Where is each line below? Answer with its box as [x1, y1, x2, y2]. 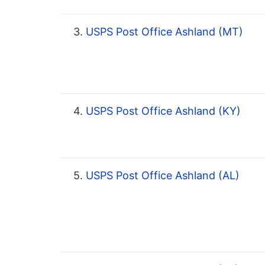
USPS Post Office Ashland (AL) [83, 169, 240, 182]
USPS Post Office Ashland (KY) [83, 105, 241, 118]
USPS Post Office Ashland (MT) [83, 25, 243, 38]
